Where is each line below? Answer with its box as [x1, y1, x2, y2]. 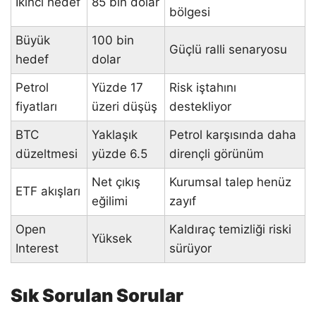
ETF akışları [16, 184, 80, 199]
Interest [16, 241, 59, 256]
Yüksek [92, 231, 132, 246]
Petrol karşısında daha [169, 128, 296, 142]
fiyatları [16, 99, 57, 114]
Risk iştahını [169, 80, 236, 95]
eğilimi [92, 194, 128, 209]
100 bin [92, 33, 134, 48]
